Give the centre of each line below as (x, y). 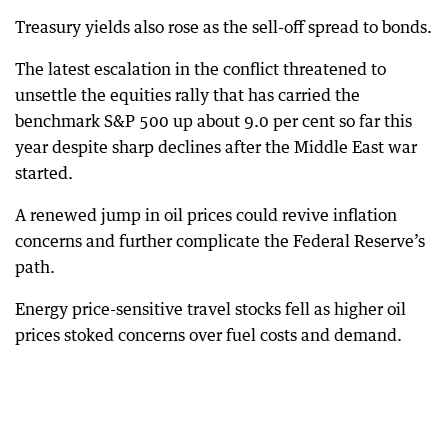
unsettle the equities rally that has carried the (187, 95)
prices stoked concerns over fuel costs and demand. (208, 335)
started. (44, 173)
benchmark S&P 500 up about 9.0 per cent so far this (213, 121)
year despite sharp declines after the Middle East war (216, 147)
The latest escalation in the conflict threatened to (200, 69)
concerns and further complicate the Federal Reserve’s (220, 241)
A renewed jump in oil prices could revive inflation (206, 215)
